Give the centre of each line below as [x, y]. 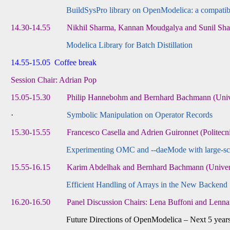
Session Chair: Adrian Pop [54, 80]
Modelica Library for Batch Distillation [130, 45]
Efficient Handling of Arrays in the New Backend [147, 185]
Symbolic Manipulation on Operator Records [140, 115]
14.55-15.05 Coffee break [54, 63]
